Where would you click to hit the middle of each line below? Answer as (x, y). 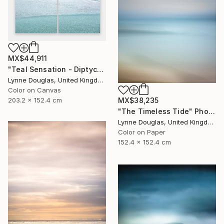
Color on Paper (142, 132)
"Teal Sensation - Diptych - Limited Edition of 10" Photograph (100, 69)
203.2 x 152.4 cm (35, 100)
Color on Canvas (34, 90)
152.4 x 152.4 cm (144, 142)
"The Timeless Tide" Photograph (211, 111)
